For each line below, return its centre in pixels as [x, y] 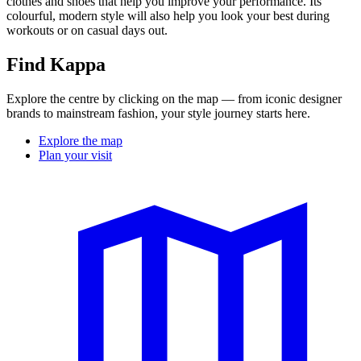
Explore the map [81, 140]
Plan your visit [75, 155]
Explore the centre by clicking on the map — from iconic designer [174, 98]
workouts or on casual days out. [89, 30]
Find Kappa [56, 64]
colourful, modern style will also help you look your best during [168, 15]
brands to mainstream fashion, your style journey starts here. [158, 113]
